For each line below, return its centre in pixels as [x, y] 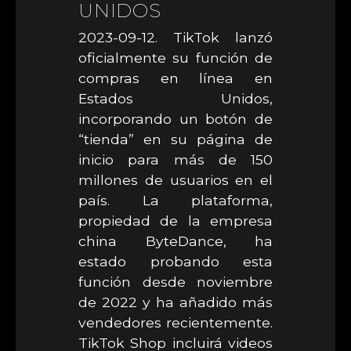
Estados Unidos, [175, 98]
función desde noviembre [175, 282]
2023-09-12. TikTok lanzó [175, 37]
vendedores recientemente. [175, 322]
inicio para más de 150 [175, 159]
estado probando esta [175, 261]
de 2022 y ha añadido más [175, 302]
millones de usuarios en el [175, 180]
